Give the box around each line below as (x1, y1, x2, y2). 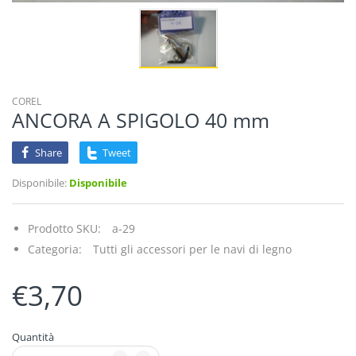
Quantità (12, 330, 54, 345)
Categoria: (28, 242, 82, 257)
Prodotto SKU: (28, 221, 101, 237)
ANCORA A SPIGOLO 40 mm (12, 106, 269, 134)
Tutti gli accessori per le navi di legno (93, 242, 292, 257)
